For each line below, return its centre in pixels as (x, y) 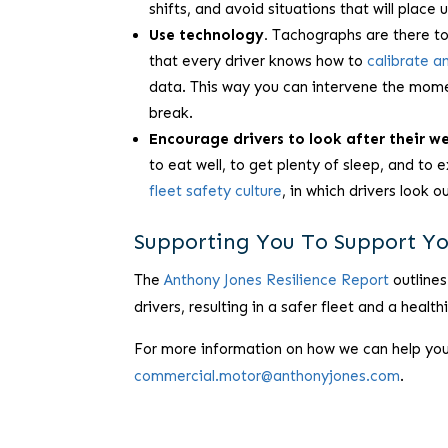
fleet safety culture (216, 191)
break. (171, 113)
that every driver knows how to (258, 61)
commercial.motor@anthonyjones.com (267, 376)
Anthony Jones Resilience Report (277, 280)
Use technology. (209, 35)
